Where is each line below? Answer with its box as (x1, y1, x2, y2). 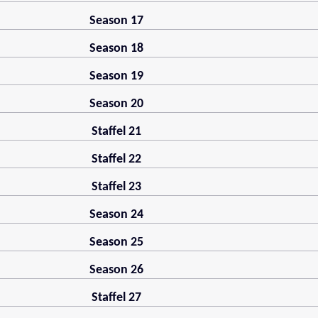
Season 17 (89, 14, 143, 28)
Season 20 (89, 97, 143, 111)
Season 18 (89, 42, 143, 56)
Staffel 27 (91, 291, 141, 305)
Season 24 (89, 208, 143, 222)
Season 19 (89, 70, 143, 84)
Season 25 (89, 236, 143, 250)
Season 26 (89, 263, 143, 278)
